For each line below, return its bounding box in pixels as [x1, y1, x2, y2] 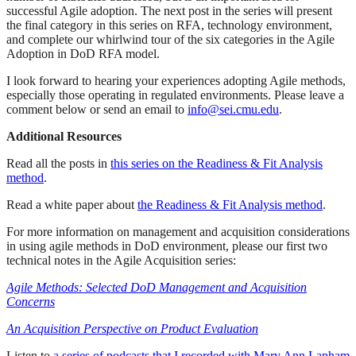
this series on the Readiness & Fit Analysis [110, 157, 323, 171]
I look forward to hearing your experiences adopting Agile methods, [6, 74, 346, 88]
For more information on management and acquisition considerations [6, 225, 350, 239]
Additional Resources [6, 130, 122, 144]
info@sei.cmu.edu [188, 103, 279, 117]
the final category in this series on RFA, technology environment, [6, 18, 332, 33]
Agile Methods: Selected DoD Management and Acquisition [6, 281, 307, 295]
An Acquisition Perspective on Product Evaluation [6, 322, 258, 336]
